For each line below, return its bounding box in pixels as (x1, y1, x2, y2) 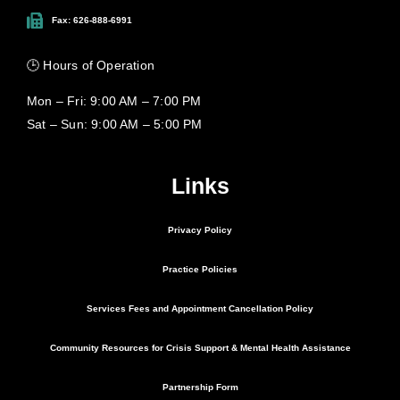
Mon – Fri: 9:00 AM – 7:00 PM (27, 93, 202, 108)
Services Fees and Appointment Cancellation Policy (87, 304, 313, 314)
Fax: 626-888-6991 (51, 14, 132, 25)
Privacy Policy (168, 225, 232, 236)
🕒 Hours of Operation (27, 57, 154, 72)
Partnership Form (162, 382, 238, 393)
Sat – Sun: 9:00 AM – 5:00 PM (27, 116, 203, 131)
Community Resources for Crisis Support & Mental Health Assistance (49, 343, 351, 354)
